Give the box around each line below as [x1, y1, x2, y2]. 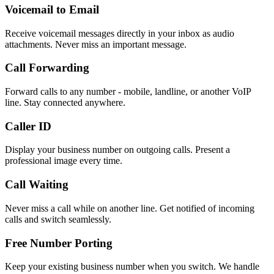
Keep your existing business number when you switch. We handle [5, 261, 259, 272]
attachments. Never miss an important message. [5, 39, 187, 50]
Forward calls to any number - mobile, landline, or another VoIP [5, 86, 251, 97]
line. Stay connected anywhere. [5, 97, 125, 108]
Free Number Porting [5, 236, 113, 250]
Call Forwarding [5, 61, 89, 75]
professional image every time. [5, 155, 122, 166]
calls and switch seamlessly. [5, 213, 111, 224]
